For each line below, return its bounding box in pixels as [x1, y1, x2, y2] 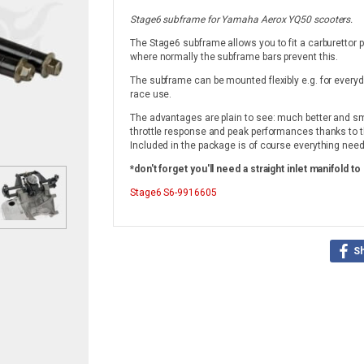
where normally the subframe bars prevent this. [130, 51, 339, 63]
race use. [130, 89, 172, 100]
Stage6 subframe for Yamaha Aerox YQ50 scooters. [130, 14, 353, 25]
